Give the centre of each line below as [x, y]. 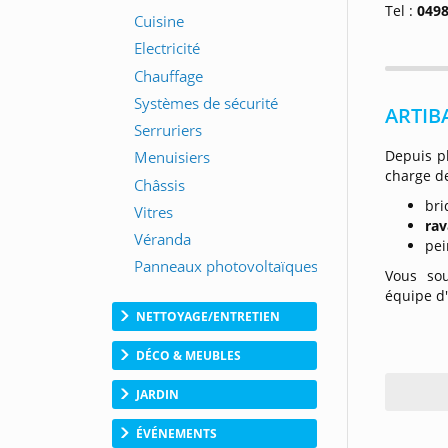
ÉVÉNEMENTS [176, 434]
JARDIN [157, 395]
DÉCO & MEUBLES [188, 356]
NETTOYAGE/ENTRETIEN [208, 317]
